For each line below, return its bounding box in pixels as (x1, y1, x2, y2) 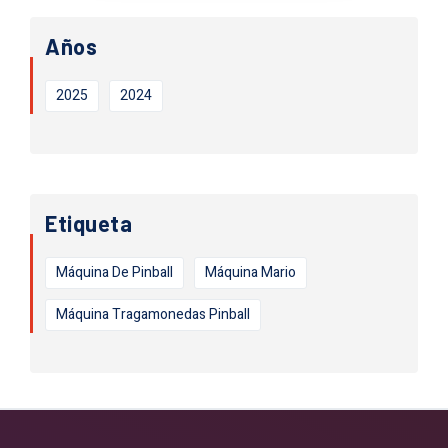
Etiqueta (45, 209, 132, 236)
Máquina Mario (205, 261, 296, 283)
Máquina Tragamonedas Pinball (56, 303, 250, 325)
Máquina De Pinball (56, 261, 173, 283)
